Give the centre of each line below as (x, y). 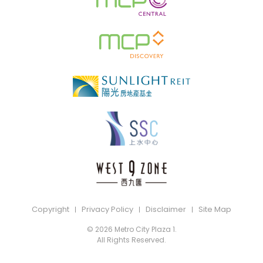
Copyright (50, 209)
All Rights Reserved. (131, 240)
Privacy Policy (107, 209)
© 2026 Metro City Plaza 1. (131, 229)
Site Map (215, 209)
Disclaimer (166, 209)
